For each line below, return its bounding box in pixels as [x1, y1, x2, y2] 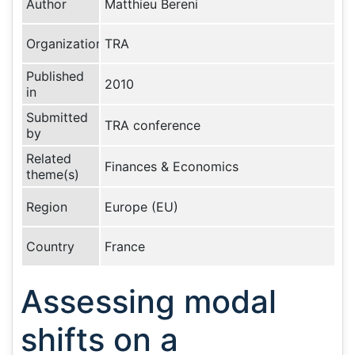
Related [26, 151, 71, 166]
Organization [26, 36, 103, 52]
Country [26, 239, 74, 254]
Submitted [26, 109, 88, 125]
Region [26, 199, 67, 215]
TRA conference [105, 117, 200, 133]
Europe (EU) [105, 199, 178, 215]
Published [26, 68, 84, 84]
